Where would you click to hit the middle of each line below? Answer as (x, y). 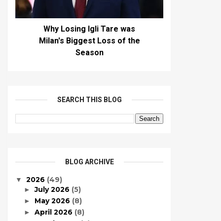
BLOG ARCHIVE (89, 162)
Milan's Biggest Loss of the (89, 41)
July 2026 (53, 189)
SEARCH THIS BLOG (89, 100)
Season (89, 53)
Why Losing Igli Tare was (89, 29)
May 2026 (53, 201)
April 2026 (54, 212)
